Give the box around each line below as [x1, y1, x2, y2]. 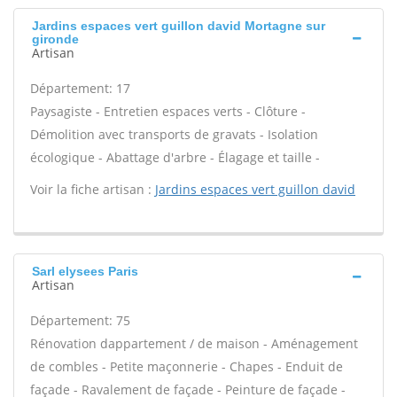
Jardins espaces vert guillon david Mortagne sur [32, 19, 325, 33]
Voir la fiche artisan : [30, 181, 155, 198]
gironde [32, 32, 79, 46]
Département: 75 [30, 312, 130, 329]
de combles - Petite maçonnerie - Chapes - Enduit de [30, 358, 343, 375]
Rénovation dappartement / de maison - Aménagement [30, 335, 358, 352]
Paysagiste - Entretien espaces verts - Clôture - [30, 103, 306, 120]
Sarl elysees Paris [32, 264, 138, 278]
